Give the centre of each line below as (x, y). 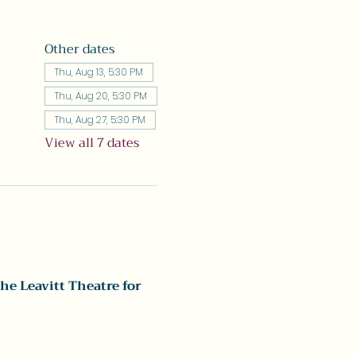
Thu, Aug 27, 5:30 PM (100, 120)
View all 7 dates (91, 143)
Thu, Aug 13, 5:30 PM (99, 72)
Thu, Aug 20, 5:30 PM (101, 96)
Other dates (79, 49)
